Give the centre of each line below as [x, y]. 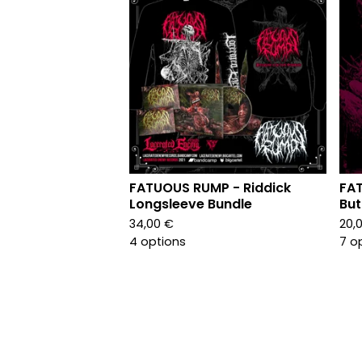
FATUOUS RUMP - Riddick [210, 188]
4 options [158, 242]
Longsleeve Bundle [191, 204]
